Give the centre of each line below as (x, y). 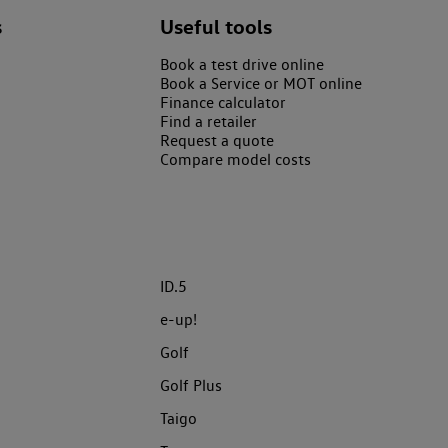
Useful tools (216, 26)
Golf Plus (191, 385)
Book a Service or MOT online (261, 83)
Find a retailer (208, 121)
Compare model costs (235, 159)
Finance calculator (223, 102)
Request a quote (217, 140)
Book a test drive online (242, 64)
